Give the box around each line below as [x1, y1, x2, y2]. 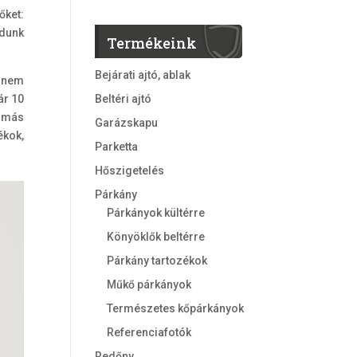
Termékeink [107, 33, 198, 53]
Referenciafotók [107, 326, 192, 339]
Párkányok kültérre [107, 206, 206, 220]
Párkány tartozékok [107, 254, 208, 268]
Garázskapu [95, 116, 159, 130]
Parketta [95, 140, 139, 154]
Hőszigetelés [95, 164, 165, 178]
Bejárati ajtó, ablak [95, 69, 191, 82]
